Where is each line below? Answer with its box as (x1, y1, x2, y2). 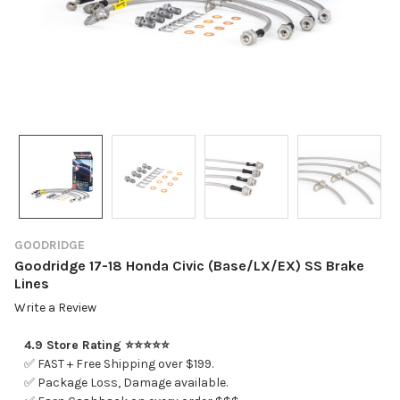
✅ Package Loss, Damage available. (23, 375, 228, 391)
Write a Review (14, 300, 96, 316)
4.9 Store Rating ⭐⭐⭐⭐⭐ (23, 337, 170, 354)
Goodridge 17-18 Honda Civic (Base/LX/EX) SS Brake (14, 256, 364, 274)
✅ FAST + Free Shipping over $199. (23, 356, 213, 372)
